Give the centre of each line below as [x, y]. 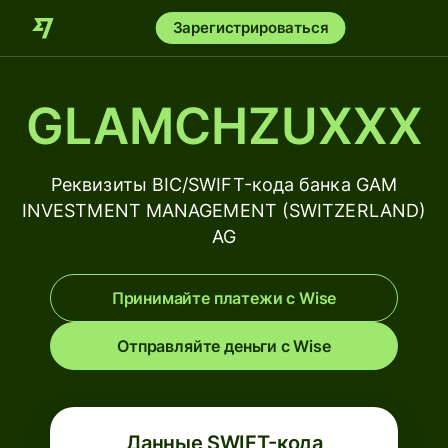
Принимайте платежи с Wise [224, 298]
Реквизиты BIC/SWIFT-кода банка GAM [224, 184]
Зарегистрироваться [250, 27]
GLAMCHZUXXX [224, 126]
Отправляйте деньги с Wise [224, 346]
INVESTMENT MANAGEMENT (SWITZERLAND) [224, 210]
